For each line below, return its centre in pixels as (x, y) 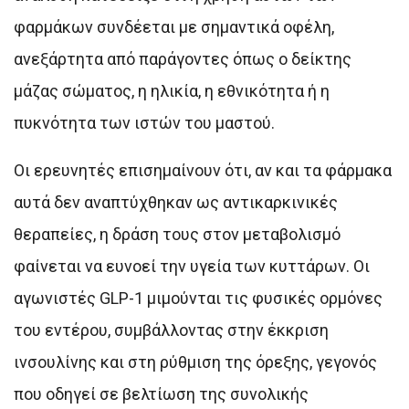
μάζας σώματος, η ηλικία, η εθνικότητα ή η (172, 90)
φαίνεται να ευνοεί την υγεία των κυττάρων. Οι (192, 266)
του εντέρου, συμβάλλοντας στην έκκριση (171, 330)
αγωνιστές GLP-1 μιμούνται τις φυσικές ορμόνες (198, 298)
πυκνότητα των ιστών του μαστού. (144, 122)
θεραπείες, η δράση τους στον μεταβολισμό (177, 234)
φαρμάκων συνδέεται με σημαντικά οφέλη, (174, 26)
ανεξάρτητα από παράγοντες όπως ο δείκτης (183, 58)
